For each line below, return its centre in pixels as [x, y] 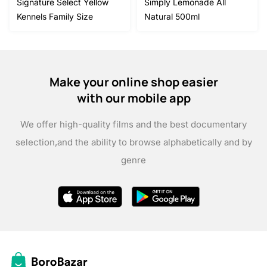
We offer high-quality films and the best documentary [133, 124]
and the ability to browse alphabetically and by [154, 142]
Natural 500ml [172, 16]
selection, [36, 142]
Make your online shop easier [133, 82]
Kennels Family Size [55, 16]
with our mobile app [133, 98]
